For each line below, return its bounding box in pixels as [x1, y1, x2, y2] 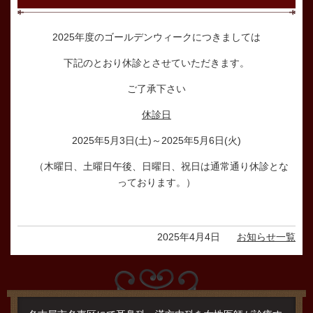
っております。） [117, 176, 196, 188]
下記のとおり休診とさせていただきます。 [64, 57, 249, 68]
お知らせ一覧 [237, 231, 296, 242]
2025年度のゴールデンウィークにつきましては [52, 31, 261, 43]
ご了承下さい [127, 82, 186, 94]
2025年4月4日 [157, 231, 220, 242]
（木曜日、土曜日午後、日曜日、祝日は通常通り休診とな [24, 160, 289, 172]
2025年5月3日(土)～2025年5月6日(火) [72, 134, 241, 146]
